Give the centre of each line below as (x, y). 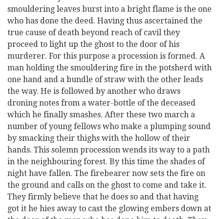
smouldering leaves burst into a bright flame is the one (109, 9)
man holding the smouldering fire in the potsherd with (109, 68)
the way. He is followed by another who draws (94, 91)
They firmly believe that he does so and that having (103, 197)
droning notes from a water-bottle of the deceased (101, 103)
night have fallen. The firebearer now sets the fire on (106, 173)
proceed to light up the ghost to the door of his (93, 44)
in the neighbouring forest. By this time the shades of (106, 162)
